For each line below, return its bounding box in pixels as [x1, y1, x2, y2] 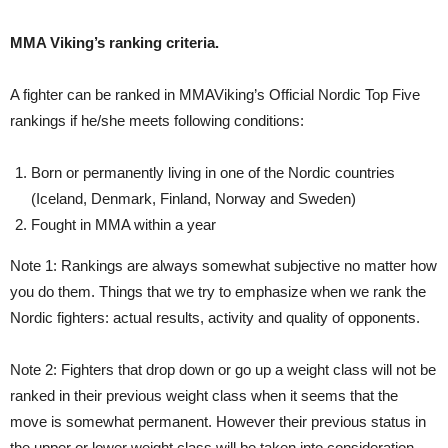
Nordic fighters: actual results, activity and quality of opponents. [10, 308, 420, 326]
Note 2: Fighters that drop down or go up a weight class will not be [10, 360, 436, 378]
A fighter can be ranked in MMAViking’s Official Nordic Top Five [10, 85, 420, 103]
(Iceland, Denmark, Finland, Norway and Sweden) [31, 189, 356, 207]
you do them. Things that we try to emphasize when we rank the [10, 282, 426, 300]
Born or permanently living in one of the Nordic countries [31, 163, 395, 181]
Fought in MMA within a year [31, 215, 216, 233]
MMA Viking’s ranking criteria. [10, 33, 219, 51]
